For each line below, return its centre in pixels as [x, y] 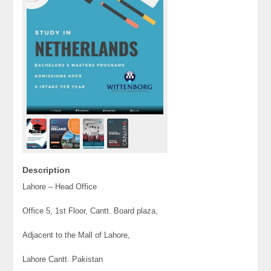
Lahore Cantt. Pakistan [63, 260]
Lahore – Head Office [60, 187]
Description [47, 170]
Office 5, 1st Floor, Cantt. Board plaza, [90, 211]
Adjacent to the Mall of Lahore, [77, 235]
